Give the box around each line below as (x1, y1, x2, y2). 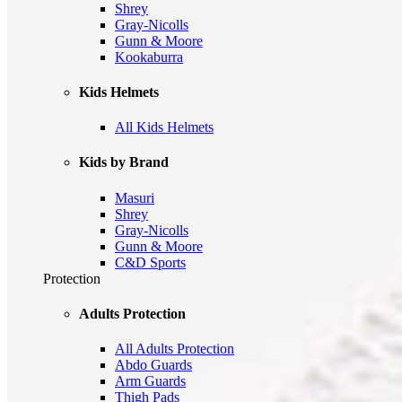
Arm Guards (115, 373, 186, 389)
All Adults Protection (115, 341, 234, 357)
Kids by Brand (79, 154, 169, 170)
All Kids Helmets (115, 119, 214, 135)
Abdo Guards (115, 357, 192, 373)
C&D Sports (115, 254, 186, 270)
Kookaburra (115, 48, 183, 65)
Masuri (115, 189, 154, 205)
